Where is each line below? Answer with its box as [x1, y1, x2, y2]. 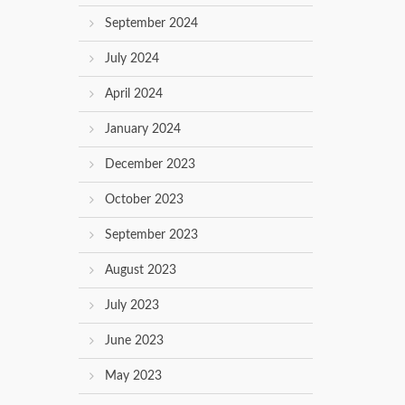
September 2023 [105, 229, 198, 242]
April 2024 [105, 88, 163, 101]
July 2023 [105, 299, 159, 313]
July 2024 [105, 52, 159, 66]
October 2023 [105, 193, 184, 207]
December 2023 [105, 158, 195, 172]
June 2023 [105, 334, 164, 348]
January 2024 [105, 123, 181, 137]
